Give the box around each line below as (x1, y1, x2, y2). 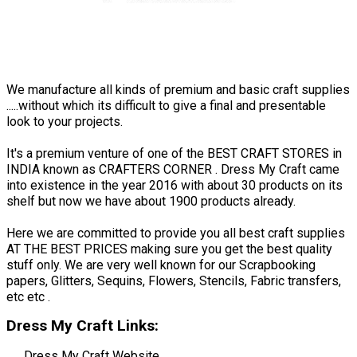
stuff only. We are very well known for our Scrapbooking (6, 257, 316, 273)
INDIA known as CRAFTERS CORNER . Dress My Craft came (6, 161, 339, 177)
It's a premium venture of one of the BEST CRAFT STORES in (6, 145, 342, 161)
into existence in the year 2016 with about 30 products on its (6, 177, 343, 193)
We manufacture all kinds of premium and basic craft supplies (6, 81, 350, 97)
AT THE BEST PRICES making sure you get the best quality (6, 241, 332, 257)
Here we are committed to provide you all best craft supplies (6, 225, 345, 241)
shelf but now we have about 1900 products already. (6, 193, 296, 209)
